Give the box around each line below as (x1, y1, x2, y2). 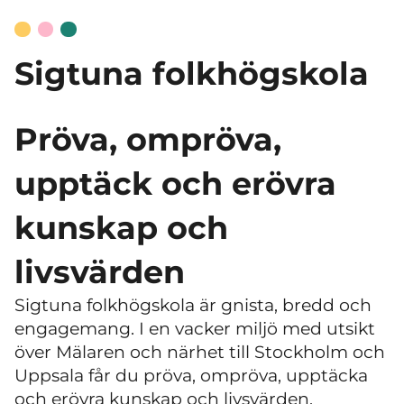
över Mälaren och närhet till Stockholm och (14, 342, 385, 363)
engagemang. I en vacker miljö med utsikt (14, 318, 375, 340)
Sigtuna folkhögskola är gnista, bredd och (14, 295, 372, 317)
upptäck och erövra (14, 164, 336, 204)
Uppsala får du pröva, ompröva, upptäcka (14, 365, 368, 387)
